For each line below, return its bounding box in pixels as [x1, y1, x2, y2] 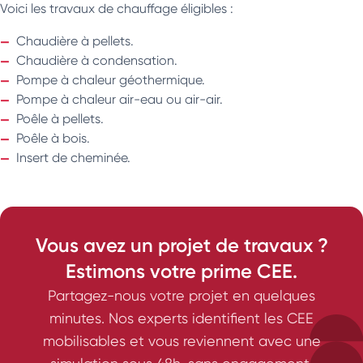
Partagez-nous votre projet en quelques [48, 286, 315, 304]
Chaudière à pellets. [16, 32, 134, 49]
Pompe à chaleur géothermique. [16, 71, 205, 88]
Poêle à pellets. [16, 110, 104, 126]
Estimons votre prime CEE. [66, 258, 297, 283]
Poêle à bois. [16, 130, 90, 146]
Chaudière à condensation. [16, 52, 177, 68]
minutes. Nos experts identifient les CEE [49, 309, 314, 327]
